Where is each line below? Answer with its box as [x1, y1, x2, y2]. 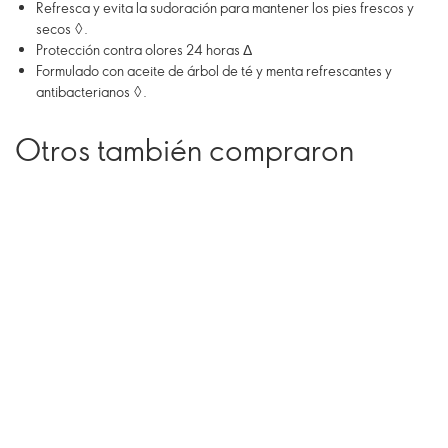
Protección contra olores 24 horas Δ [36, 40, 252, 59]
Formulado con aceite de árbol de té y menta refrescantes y [36, 61, 392, 80]
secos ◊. [36, 19, 88, 38]
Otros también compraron [15, 129, 354, 169]
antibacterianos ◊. [36, 82, 147, 101]
